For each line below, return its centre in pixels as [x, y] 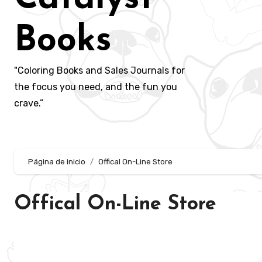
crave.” [29, 103]
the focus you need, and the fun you [96, 87]
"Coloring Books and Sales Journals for [99, 70]
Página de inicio [57, 161]
